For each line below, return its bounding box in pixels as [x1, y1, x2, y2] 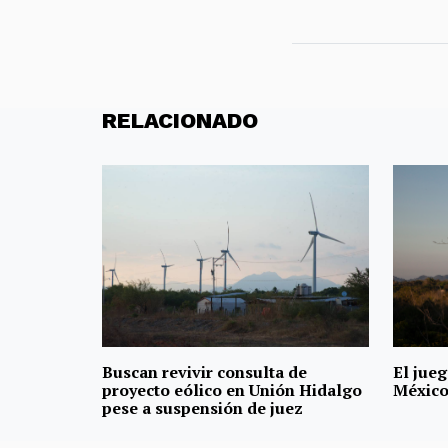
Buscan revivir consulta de [102, 360, 307, 383]
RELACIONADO [102, 107, 258, 133]
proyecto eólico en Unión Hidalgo [102, 378, 362, 401]
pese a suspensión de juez [102, 396, 303, 419]
